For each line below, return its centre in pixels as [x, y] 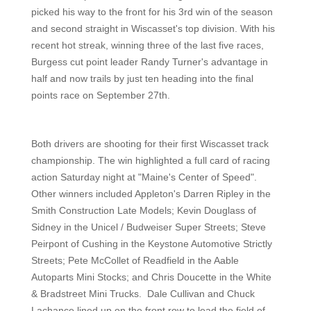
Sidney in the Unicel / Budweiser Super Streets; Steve [148, 227]
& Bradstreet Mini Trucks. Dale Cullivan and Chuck [143, 294]
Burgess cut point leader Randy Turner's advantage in [149, 62]
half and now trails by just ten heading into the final [142, 78]
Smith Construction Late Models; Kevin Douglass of [143, 210]
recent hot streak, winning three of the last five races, [147, 45]
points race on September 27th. [100, 95]
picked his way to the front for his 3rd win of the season [152, 12]
